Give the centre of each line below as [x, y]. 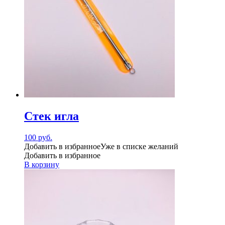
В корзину [42, 165]
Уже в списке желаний [139, 147]
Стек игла [51, 116]
